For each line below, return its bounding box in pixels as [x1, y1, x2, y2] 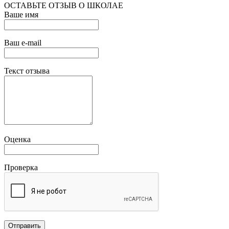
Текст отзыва [4, 66, 50, 75]
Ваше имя [4, 10, 38, 19]
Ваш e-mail [4, 38, 41, 47]
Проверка [4, 163, 38, 172]
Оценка [4, 134, 31, 144]
